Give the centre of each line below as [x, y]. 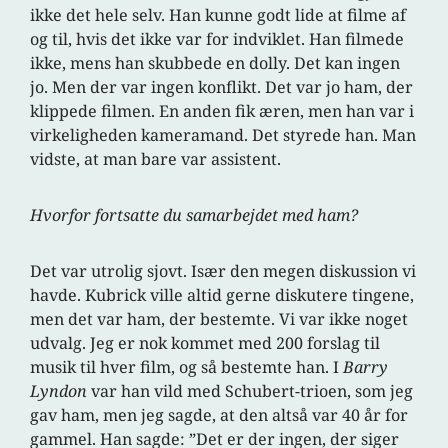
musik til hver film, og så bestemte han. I [187, 367]
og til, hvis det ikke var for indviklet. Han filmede [217, 39]
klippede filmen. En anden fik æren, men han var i [222, 111]
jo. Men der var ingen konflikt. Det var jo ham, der [222, 87]
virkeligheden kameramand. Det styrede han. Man [223, 135]
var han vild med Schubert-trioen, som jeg [250, 391]
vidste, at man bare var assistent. [156, 159]
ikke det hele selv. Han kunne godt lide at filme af [218, 15]
